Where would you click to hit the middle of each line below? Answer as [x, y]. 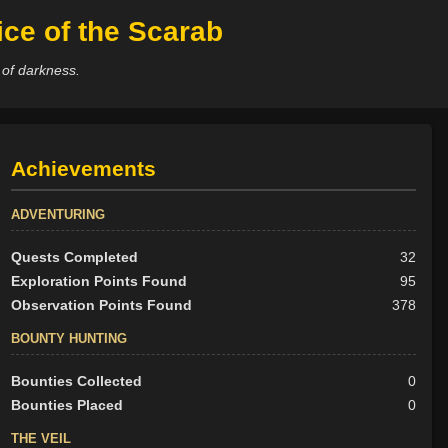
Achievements [83, 169]
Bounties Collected [76, 381]
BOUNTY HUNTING [68, 339]
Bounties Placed [66, 405]
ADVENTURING [57, 215]
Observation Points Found [101, 305]
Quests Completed [74, 257]
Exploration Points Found [98, 281]
